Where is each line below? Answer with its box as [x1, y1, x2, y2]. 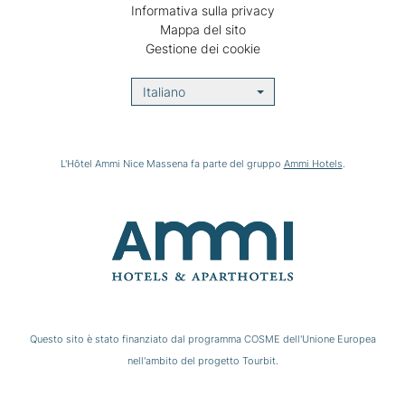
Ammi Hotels [283, 157, 343, 170]
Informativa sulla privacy [130, 3, 275, 18]
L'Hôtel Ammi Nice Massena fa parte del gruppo [60, 157, 284, 170]
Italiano [142, 84, 185, 99]
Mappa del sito [159, 22, 246, 37]
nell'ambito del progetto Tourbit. [127, 354, 278, 368]
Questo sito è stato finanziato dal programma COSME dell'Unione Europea [29, 333, 376, 346]
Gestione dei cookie [145, 41, 260, 56]
